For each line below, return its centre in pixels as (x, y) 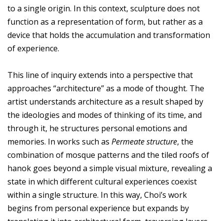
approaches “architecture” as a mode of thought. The (106, 89)
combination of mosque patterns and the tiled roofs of (108, 155)
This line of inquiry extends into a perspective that (100, 75)
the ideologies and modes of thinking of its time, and (105, 115)
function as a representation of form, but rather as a (105, 22)
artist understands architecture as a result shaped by (105, 102)
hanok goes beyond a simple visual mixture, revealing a (110, 168)
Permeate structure (144, 142)
